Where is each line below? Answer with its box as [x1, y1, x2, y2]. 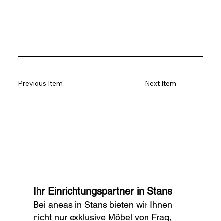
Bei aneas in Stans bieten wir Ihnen [33, 199, 173, 210]
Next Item [144, 79, 176, 88]
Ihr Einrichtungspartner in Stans [33, 185, 173, 198]
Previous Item [17, 79, 63, 88]
